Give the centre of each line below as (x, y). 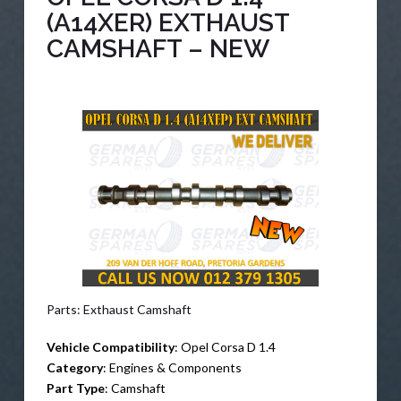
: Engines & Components (172, 367)
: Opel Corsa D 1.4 (225, 346)
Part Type (75, 388)
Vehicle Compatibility (110, 346)
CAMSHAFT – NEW (158, 49)
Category (74, 367)
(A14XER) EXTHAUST (167, 23)
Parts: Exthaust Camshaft (119, 310)
